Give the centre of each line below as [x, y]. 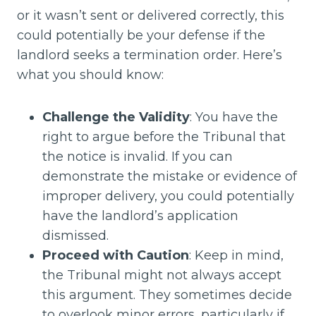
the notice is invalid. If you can [138, 156]
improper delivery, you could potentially [168, 196]
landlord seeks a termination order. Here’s [150, 55]
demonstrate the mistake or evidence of [170, 176]
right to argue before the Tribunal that [164, 136]
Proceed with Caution [116, 255]
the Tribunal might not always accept [162, 275]
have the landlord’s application [140, 215]
